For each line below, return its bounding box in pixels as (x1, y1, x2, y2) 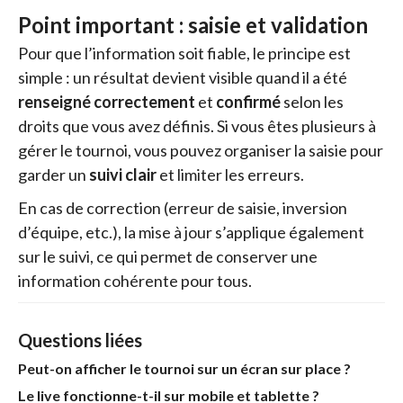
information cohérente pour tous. (18, 270, 252, 291)
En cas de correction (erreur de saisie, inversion (18, 197, 347, 218)
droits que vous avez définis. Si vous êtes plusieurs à (18, 115, 376, 136)
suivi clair (89, 164, 157, 184)
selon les (281, 91, 344, 112)
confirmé (216, 91, 281, 112)
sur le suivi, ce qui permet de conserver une (18, 246, 318, 266)
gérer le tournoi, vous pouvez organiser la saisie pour (18, 139, 383, 160)
